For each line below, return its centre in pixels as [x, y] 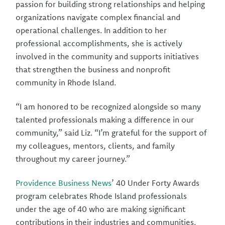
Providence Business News [64, 183]
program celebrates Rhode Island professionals [101, 196]
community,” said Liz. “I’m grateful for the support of [111, 133]
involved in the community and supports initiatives [107, 56]
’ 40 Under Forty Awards [156, 183]
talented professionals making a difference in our [105, 120]
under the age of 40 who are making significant [101, 209]
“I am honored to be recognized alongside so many [108, 106]
